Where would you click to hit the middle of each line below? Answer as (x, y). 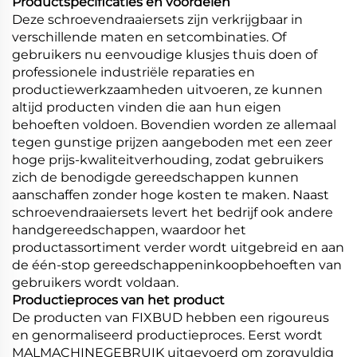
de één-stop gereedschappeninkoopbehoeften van (177, 265)
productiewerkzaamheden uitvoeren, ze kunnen (167, 89)
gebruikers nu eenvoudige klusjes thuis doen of (165, 54)
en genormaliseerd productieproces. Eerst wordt (167, 335)
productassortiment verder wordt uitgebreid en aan (178, 247)
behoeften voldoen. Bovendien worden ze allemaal (174, 124)
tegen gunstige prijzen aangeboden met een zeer (172, 142)
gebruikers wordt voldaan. (95, 282)
